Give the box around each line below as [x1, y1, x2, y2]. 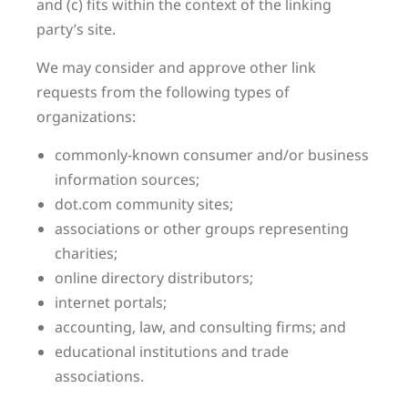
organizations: [36, 107, 136, 127]
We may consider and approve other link [36, 57, 316, 77]
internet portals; [55, 292, 167, 312]
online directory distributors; [55, 268, 253, 288]
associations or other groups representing [55, 219, 349, 239]
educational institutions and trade [55, 342, 289, 362]
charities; [55, 243, 117, 263]
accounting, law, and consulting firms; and [55, 317, 346, 337]
